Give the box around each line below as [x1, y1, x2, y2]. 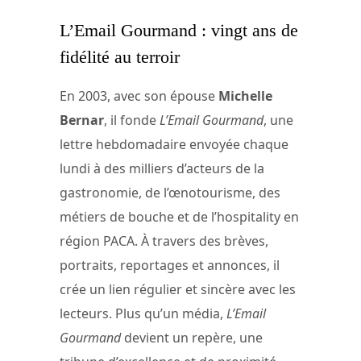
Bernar [60, 111, 104, 130]
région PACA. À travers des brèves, [60, 232, 268, 251]
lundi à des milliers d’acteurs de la [60, 160, 264, 178]
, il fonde [104, 111, 160, 130]
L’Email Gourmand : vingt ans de [60, 19, 298, 40]
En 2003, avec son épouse [60, 87, 218, 106]
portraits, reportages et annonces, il [60, 256, 280, 275]
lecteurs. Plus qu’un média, [60, 305, 226, 323]
